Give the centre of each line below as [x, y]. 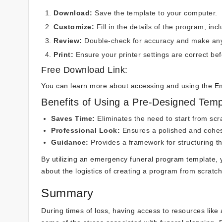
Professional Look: [85, 130]
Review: [68, 41]
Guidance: [70, 142]
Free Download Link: [84, 70]
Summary [67, 193]
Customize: [74, 27]
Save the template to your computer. [155, 13]
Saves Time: [73, 118]
